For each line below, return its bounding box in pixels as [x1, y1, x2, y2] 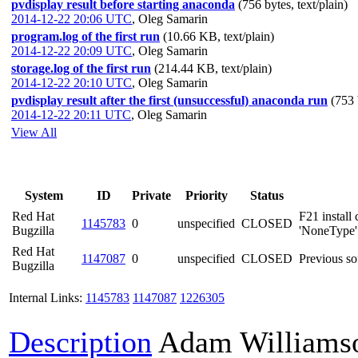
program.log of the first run [11, 30, 160, 43]
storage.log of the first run [11, 62, 151, 75]
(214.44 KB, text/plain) [154, 62, 272, 75]
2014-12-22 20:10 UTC [11, 76, 132, 89]
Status [250, 189, 284, 202]
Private [132, 189, 171, 202]
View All [11, 125, 57, 139]
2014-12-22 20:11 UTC [11, 108, 131, 121]
